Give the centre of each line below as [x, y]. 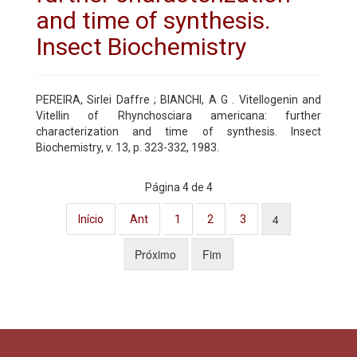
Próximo [155, 254]
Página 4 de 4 [178, 187]
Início [91, 219]
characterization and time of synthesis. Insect [178, 131]
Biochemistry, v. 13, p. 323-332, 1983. [127, 147]
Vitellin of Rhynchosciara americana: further [178, 115]
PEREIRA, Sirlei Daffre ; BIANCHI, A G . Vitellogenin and [178, 99]
